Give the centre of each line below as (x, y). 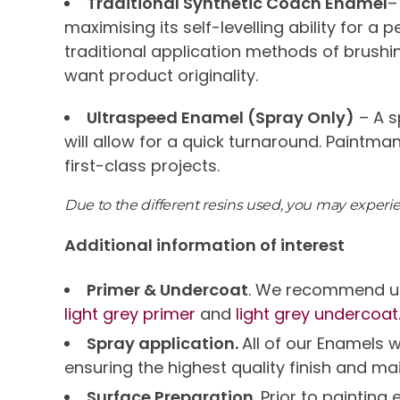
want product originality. (161, 75)
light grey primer (130, 314)
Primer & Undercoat (167, 290)
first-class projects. (142, 166)
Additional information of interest (204, 245)
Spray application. (164, 343)
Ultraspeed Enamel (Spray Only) (221, 117)
